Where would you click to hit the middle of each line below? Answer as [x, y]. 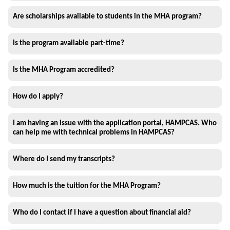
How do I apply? [38, 97]
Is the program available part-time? [69, 44]
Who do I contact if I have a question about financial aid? [102, 213]
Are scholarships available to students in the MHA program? [107, 17]
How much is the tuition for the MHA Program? [87, 186]
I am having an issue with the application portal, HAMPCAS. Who [115, 124]
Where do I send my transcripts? [64, 160]
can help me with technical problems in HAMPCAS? [94, 133]
